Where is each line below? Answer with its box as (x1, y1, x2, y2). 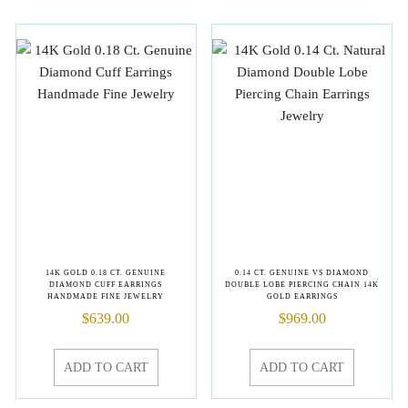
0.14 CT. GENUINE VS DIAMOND (235, 269, 370, 278)
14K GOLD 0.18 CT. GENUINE (46, 269, 167, 278)
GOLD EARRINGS (266, 292, 338, 301)
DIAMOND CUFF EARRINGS (49, 280, 163, 290)
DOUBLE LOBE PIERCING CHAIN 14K (225, 280, 380, 290)
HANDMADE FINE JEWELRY (47, 292, 165, 301)
